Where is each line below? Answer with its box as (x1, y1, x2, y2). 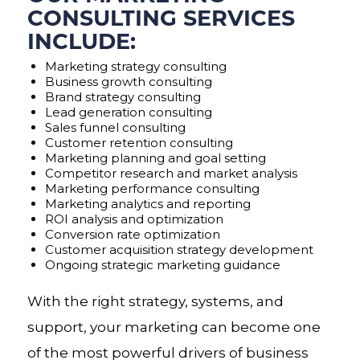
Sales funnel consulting (44, 120, 186, 135)
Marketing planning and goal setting (44, 150, 266, 166)
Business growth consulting (44, 74, 212, 89)
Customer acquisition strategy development (44, 242, 313, 257)
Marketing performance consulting (44, 181, 260, 196)
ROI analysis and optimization (44, 211, 223, 227)
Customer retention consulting (44, 135, 233, 150)
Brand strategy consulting (44, 89, 201, 104)
